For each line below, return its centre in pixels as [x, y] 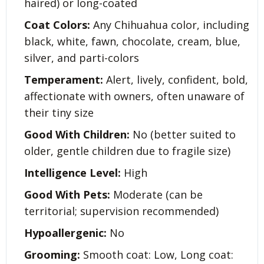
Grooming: [52, 254]
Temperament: [64, 79]
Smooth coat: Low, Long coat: [157, 254]
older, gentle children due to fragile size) [127, 151]
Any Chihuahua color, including [170, 24]
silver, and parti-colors [82, 57]
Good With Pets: [67, 194]
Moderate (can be [156, 194]
